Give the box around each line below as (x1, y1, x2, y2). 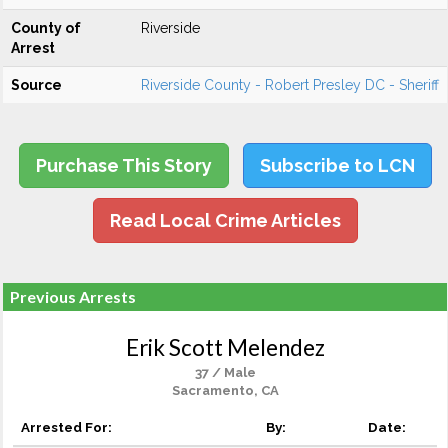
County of (11, 20, 81, 36)
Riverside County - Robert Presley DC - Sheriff (141, 77, 439, 93)
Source (11, 77, 62, 93)
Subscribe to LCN (259, 155, 415, 176)
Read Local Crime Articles (109, 210, 341, 231)
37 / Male (194, 365, 256, 380)
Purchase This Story (35, 155, 212, 176)
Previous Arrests (10, 287, 136, 306)
